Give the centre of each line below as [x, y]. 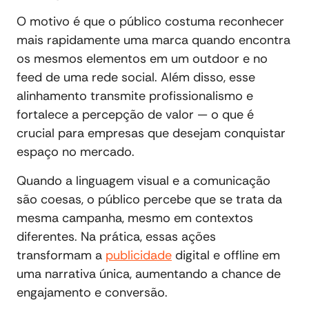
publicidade [139, 255]
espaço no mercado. [76, 152]
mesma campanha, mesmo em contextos [135, 218]
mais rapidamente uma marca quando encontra [153, 40]
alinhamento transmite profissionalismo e [135, 96]
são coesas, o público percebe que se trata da [149, 199]
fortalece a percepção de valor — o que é [135, 115]
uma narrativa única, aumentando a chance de [149, 273]
